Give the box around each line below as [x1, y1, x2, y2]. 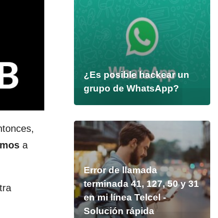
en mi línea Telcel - [83, 192, 166, 202]
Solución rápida [83, 206, 154, 216]
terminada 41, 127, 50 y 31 [83, 179, 199, 189]
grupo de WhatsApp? [83, 83, 179, 93]
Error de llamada [83, 165, 157, 175]
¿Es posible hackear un [83, 70, 189, 80]
